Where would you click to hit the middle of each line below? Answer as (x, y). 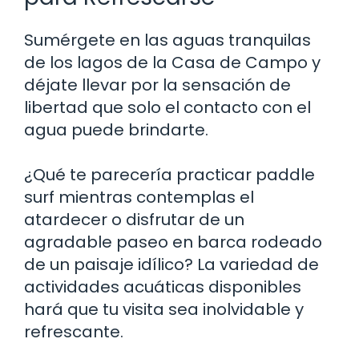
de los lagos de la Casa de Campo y (172, 62)
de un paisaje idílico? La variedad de (171, 264)
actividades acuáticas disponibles (163, 286)
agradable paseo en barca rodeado (173, 242)
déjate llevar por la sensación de (157, 85)
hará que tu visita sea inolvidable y (164, 309)
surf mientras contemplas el (139, 197)
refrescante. (74, 331)
